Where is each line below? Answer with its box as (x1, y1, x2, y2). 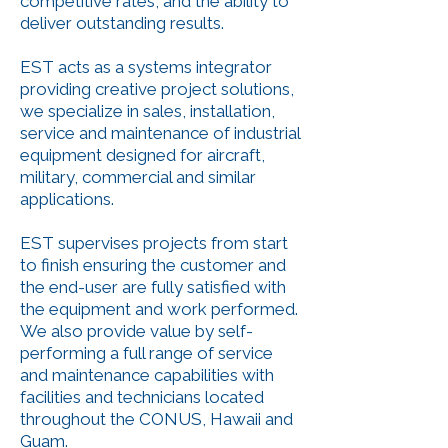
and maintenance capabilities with (20, 365, 274, 385)
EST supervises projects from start (20, 233, 288, 253)
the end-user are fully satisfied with (20, 277, 286, 297)
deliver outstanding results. (20, 13, 228, 33)
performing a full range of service (20, 343, 273, 363)
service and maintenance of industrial (20, 123, 300, 143)
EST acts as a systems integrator (20, 57, 272, 77)
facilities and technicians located (20, 387, 264, 407)
